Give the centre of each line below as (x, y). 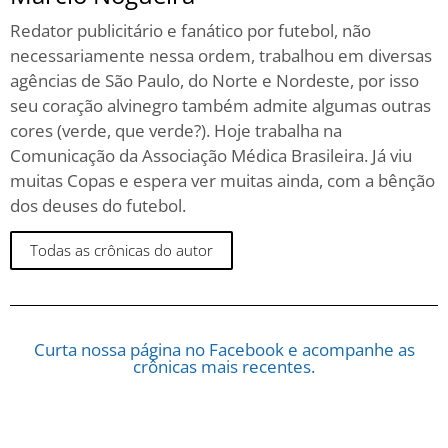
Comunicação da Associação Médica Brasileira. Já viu (211, 155)
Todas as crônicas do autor (121, 250)
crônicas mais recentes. (224, 367)
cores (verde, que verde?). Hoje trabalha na (176, 130)
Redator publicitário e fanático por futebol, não (190, 30)
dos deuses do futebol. (98, 205)
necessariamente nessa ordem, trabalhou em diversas (221, 55)
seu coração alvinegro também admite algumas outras (220, 105)
